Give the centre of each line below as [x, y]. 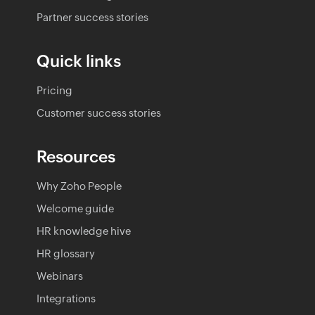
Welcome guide [75, 208]
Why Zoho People [79, 186]
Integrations [66, 298]
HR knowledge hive [84, 231]
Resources [76, 156]
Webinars [60, 276]
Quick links [79, 61]
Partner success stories [92, 17]
